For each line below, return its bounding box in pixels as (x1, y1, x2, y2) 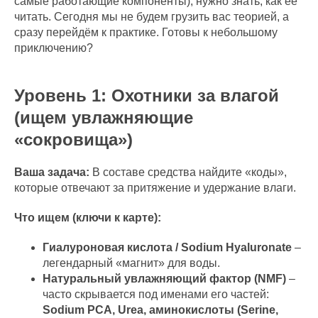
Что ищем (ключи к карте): (14, 212, 161, 224)
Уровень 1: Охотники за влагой (14, 86, 279, 105)
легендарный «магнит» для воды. (43, 257, 220, 269)
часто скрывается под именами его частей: (43, 288, 269, 300)
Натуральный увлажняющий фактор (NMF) (43, 273, 286, 285)
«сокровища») (14, 130, 133, 149)
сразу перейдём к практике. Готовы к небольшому (14, 26, 278, 38)
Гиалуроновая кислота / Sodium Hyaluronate (43, 241, 292, 253)
